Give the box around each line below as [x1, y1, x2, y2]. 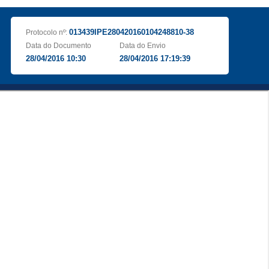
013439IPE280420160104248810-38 [68, 28, 194, 37]
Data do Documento [25, 41, 91, 50]
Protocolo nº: [25, 28, 69, 37]
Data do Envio [119, 41, 166, 50]
